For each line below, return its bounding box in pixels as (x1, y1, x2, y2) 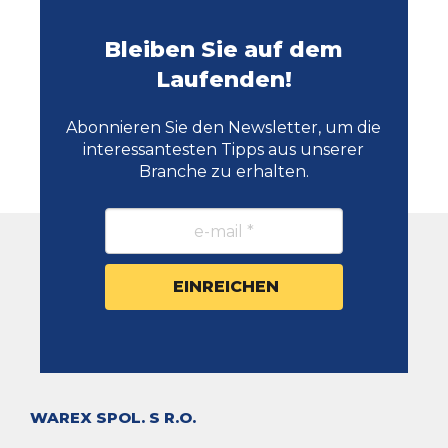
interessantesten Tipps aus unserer (83, 140, 365, 160)
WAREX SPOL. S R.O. (30, 408, 196, 428)
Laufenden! (155, 66, 292, 94)
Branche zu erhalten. (138, 162, 309, 182)
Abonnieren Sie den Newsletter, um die (66, 118, 382, 138)
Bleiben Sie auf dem (104, 36, 344, 64)
